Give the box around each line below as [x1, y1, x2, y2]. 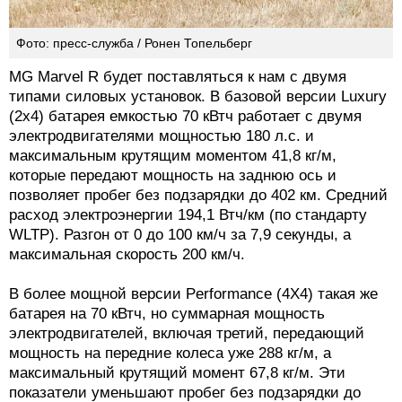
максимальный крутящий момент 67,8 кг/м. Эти [9, 363, 345, 381]
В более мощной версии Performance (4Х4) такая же [9, 284, 378, 302]
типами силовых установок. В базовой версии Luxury [9, 87, 387, 105]
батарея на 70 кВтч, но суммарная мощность [9, 304, 325, 322]
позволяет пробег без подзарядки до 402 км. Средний [9, 186, 388, 204]
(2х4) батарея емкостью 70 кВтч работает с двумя [9, 107, 362, 125]
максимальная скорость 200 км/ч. [9, 245, 245, 263]
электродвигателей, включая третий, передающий [9, 324, 364, 342]
